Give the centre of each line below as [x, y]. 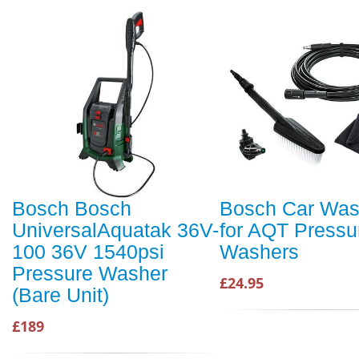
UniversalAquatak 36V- [115, 230]
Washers [259, 252]
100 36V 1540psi [88, 252]
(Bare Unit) [61, 295]
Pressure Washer [90, 274]
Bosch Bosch [72, 209]
